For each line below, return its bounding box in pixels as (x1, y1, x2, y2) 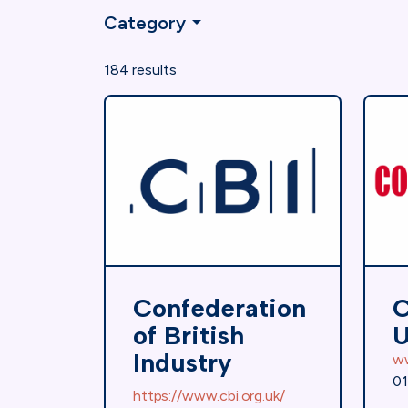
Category (104, 11, 186, 34)
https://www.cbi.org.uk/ (133, 386, 285, 404)
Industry (133, 346, 232, 378)
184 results (104, 60, 177, 78)
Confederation (133, 291, 306, 323)
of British (133, 319, 244, 351)
